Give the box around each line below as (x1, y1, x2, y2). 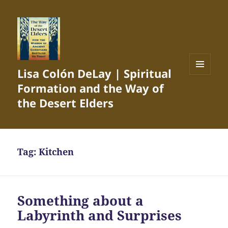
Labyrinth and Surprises (17, 206, 182, 225)
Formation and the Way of (17, 80, 164, 96)
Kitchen (39, 146, 74, 158)
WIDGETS (189, 91, 218, 100)
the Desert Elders (17, 95, 114, 111)
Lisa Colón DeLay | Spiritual (17, 66, 172, 81)
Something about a (17, 191, 144, 210)
